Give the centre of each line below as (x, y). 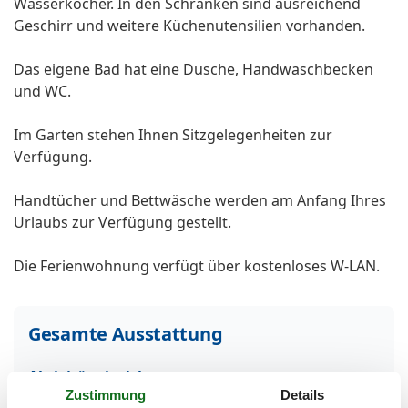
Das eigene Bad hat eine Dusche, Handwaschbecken (194, 70)
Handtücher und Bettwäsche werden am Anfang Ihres (200, 201)
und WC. (42, 92)
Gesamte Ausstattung (126, 334)
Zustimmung (106, 395)
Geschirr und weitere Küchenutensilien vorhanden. (189, 26)
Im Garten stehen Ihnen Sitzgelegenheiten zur (173, 135)
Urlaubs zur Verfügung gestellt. (122, 223)
